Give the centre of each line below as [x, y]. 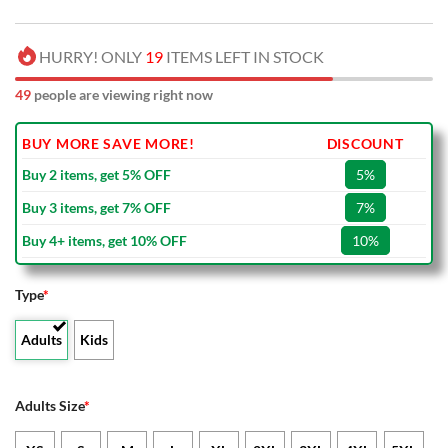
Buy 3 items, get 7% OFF [96, 208]
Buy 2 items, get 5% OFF [96, 175]
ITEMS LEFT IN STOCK [243, 57]
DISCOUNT [365, 144]
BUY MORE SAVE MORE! [108, 144]
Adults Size [49, 406]
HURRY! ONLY [92, 57]
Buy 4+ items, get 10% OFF [104, 241]
